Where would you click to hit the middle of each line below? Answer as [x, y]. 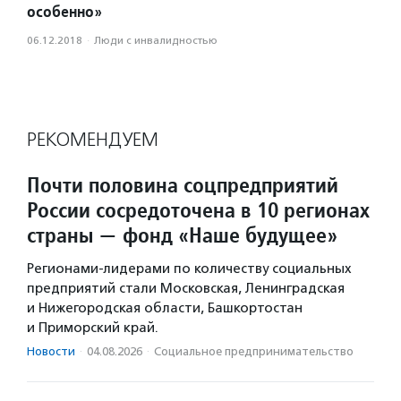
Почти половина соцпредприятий [183, 185]
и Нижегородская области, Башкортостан [165, 308]
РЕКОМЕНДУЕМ [93, 140]
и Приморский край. [93, 328]
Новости [51, 352]
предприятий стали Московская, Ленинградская [186, 289]
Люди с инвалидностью [156, 41]
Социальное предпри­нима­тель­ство [254, 352]
